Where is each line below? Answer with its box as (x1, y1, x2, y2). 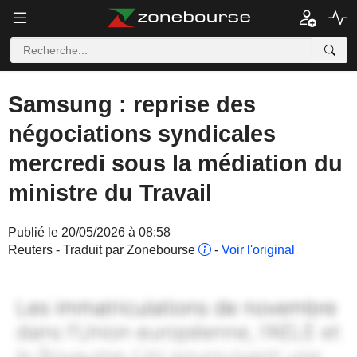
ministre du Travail (8, 180, 212, 206)
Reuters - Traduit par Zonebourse (8, 243, 198, 257)
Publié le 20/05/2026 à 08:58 (8, 226, 171, 239)
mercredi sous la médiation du (8, 151, 343, 176)
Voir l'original (222, 243, 295, 257)
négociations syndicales (8, 121, 276, 147)
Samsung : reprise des (8, 92, 256, 117)
